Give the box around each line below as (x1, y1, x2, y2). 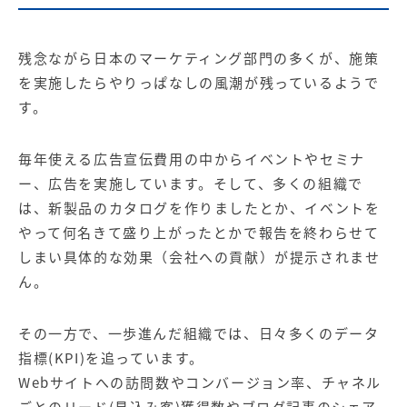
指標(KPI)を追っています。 (18, 348, 204, 368)
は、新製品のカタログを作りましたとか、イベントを (18, 198, 381, 218)
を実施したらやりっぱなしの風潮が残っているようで (18, 73, 380, 93)
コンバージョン (185, 372, 292, 392)
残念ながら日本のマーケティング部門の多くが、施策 (18, 48, 380, 68)
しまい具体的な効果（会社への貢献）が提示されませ (18, 247, 381, 267)
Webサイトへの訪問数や (18, 372, 186, 392)
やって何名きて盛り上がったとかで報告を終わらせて (18, 223, 380, 243)
